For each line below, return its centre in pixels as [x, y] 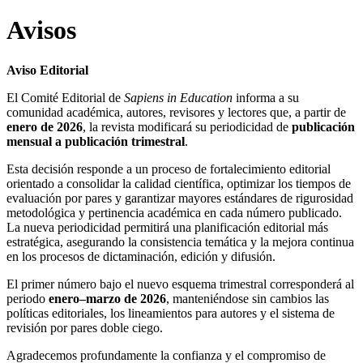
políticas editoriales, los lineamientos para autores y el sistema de [171, 313]
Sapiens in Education [178, 97]
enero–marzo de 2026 [107, 298]
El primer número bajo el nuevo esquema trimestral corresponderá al [180, 284]
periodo [28, 298]
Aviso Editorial [47, 70]
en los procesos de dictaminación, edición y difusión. [141, 256]
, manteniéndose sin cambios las [248, 298]
